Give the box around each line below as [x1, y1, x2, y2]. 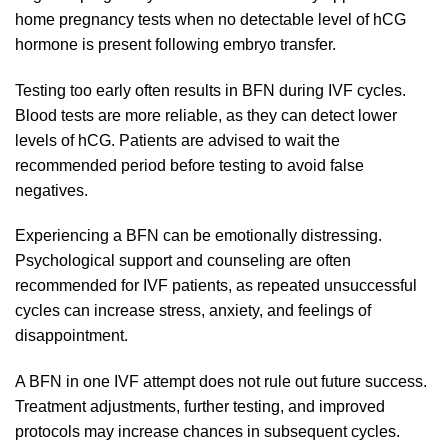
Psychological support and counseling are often [15, 252, 351, 270]
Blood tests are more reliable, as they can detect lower [15, 106, 397, 124]
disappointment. [15, 327, 128, 345]
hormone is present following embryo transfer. [15, 35, 336, 53]
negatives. [15, 181, 88, 199]
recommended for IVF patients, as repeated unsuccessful [15, 277, 417, 295]
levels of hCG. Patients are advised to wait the [15, 131, 340, 149]
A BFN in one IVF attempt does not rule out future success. [15, 373, 427, 391]
